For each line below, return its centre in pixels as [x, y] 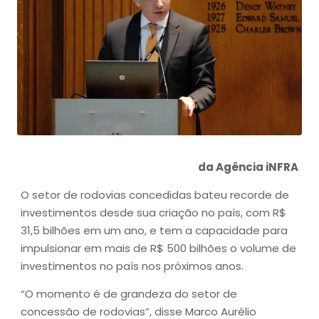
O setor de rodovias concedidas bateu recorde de [155, 195]
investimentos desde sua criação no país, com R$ [153, 213]
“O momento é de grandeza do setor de [129, 294]
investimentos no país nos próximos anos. [134, 266]
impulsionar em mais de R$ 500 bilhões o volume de [158, 249]
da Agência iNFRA [248, 167]
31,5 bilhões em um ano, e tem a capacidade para [154, 231]
